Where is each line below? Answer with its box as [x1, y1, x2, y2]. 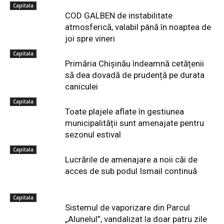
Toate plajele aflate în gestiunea [65, 106, 184, 116]
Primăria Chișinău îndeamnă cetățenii [65, 58, 204, 68]
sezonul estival [65, 129, 121, 139]
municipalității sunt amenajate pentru [65, 118, 204, 128]
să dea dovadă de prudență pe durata [65, 70, 204, 80]
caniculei [65, 81, 98, 91]
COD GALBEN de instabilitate [65, 10, 172, 20]
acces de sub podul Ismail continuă [65, 166, 197, 176]
